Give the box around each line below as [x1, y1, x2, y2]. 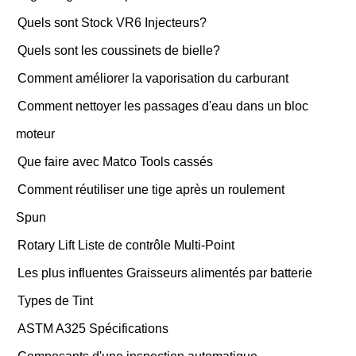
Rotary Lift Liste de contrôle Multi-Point [17, 238, 234, 252]
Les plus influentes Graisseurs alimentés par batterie [17, 266, 312, 280]
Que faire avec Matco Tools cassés [17, 155, 213, 168]
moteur [16, 127, 55, 141]
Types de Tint [17, 294, 93, 308]
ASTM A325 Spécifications [17, 322, 168, 335]
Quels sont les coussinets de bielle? [17, 44, 220, 57]
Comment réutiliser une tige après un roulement [17, 183, 284, 196]
